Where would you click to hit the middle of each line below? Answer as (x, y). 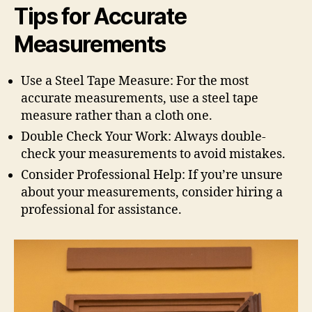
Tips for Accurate (100, 16)
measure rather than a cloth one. (117, 116)
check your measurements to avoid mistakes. (153, 154)
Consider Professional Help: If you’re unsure (152, 175)
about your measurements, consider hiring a (152, 193)
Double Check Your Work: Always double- (143, 137)
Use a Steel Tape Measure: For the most (135, 81)
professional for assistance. (101, 210)
